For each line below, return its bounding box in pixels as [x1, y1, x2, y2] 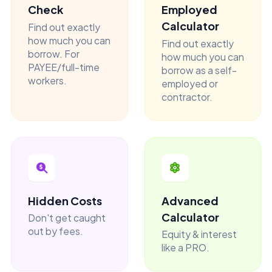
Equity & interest [161, 228, 237, 240]
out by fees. [28, 225, 83, 237]
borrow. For [28, 47, 80, 59]
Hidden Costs [28, 193, 102, 208]
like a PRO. [161, 242, 209, 253]
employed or [161, 77, 218, 89]
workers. [28, 74, 67, 86]
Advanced [161, 193, 219, 208]
